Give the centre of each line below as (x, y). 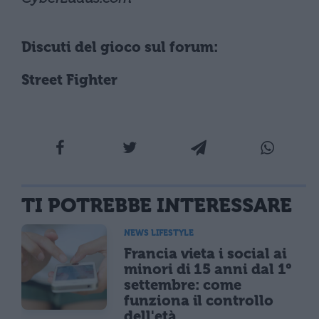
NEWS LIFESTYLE (159, 233)
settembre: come (183, 285)
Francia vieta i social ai (205, 253)
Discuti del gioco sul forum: (120, 47)
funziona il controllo (199, 300)
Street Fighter (69, 80)
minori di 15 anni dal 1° (208, 269)
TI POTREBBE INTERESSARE (157, 205)
